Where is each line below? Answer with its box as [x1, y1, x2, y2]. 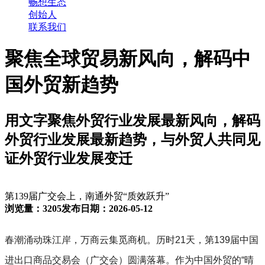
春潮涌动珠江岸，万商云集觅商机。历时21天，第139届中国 [5, 234, 258, 245]
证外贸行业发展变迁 [5, 150, 132, 166]
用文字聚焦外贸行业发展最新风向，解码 [5, 112, 260, 128]
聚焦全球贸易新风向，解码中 [5, 48, 251, 70]
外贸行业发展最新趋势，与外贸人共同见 [5, 131, 260, 147]
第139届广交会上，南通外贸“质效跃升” [5, 190, 169, 201]
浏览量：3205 [5, 203, 62, 214]
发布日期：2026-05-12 [62, 203, 153, 214]
